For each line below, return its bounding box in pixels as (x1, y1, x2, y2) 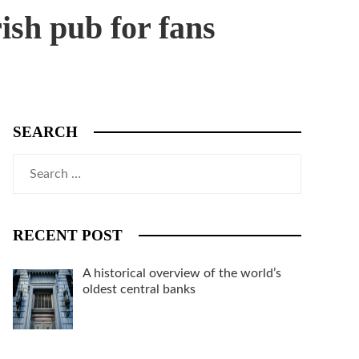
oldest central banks (83, 283, 196, 296)
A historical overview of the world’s (83, 267, 281, 280)
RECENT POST (13, 227, 123, 244)
